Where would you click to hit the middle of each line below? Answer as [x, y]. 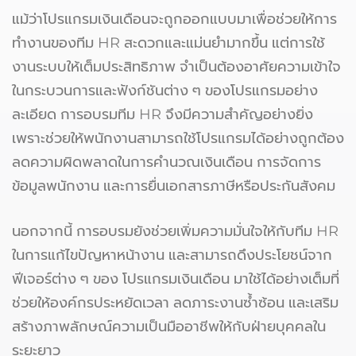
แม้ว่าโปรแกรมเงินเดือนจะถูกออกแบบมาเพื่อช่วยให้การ [174, 19]
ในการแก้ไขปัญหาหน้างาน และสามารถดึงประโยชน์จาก [172, 255]
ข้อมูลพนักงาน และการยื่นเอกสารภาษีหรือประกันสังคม [174, 186]
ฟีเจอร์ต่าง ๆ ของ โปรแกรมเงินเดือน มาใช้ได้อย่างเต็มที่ [176, 279]
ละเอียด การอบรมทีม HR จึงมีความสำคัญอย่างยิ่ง [163, 114]
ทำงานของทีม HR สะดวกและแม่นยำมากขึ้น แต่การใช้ [168, 43]
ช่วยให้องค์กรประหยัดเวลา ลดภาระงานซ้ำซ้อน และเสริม [175, 302]
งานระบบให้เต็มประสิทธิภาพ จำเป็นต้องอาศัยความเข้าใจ [176, 66]
